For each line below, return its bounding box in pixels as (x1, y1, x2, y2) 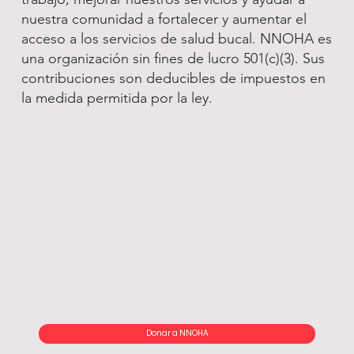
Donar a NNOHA (145, 327, 209, 340)
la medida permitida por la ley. (21, 89, 213, 107)
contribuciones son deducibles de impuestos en (21, 70, 326, 88)
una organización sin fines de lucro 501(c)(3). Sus (21, 50, 325, 68)
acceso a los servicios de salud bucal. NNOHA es (21, 30, 332, 48)
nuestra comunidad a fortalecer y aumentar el (21, 10, 307, 28)
